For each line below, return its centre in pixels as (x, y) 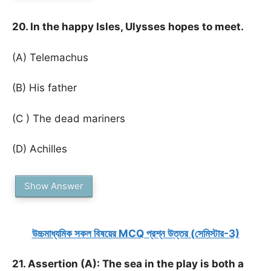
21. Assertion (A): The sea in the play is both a (128, 264)
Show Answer (54, 186)
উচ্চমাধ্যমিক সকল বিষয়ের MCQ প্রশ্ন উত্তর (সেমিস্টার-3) (135, 233)
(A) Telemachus (50, 57)
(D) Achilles (40, 149)
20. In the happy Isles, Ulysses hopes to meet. (128, 27)
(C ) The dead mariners (69, 118)
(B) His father (44, 88)
